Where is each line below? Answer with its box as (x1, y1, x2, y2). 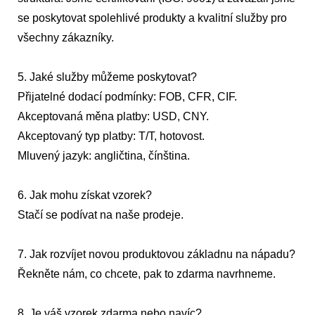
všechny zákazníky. (18, 32, 114, 44)
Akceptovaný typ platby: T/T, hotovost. (18, 130, 205, 143)
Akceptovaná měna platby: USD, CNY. (18, 110, 209, 123)
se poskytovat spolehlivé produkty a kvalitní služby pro (18, 12, 287, 25)
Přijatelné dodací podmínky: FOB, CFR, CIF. (18, 91, 237, 103)
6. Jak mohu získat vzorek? (18, 189, 152, 202)
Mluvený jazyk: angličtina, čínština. (18, 150, 190, 162)
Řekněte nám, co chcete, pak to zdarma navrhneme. (18, 268, 276, 281)
